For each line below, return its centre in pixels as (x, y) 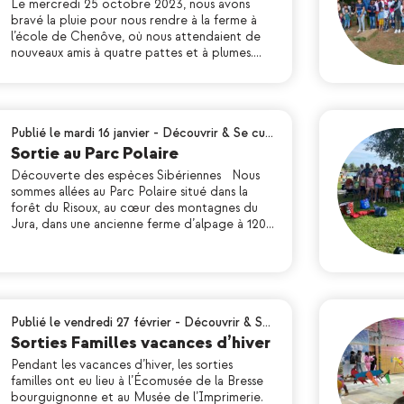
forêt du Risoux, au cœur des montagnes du (134, 208)
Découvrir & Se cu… (218, 133)
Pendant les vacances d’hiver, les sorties (122, 365)
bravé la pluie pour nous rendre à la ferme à (134, 20)
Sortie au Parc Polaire (95, 154)
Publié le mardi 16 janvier (80, 133)
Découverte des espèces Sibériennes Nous (135, 175)
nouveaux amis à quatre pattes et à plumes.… (136, 53)
